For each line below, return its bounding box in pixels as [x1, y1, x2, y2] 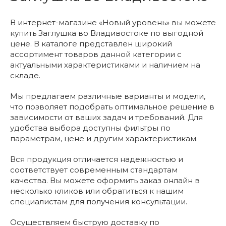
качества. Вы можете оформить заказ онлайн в [10, 176, 200, 185]
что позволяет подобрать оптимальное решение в [10, 102, 214, 111]
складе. [10, 71, 40, 80]
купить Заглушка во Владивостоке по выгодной [10, 28, 203, 38]
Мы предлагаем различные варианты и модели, [10, 91, 205, 101]
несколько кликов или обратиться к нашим [10, 186, 184, 196]
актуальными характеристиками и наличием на [10, 60, 200, 70]
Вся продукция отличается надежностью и [10, 154, 183, 164]
